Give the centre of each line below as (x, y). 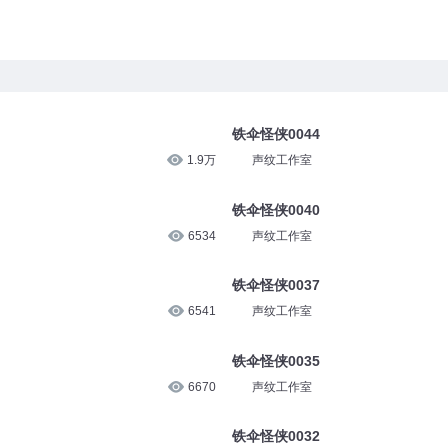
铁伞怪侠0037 (275, 285)
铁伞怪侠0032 (275, 436)
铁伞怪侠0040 (275, 209)
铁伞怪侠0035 (275, 360)
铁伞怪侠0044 (275, 134)
